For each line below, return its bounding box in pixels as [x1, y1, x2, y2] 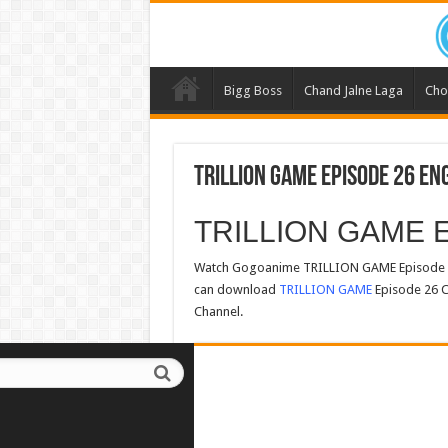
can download [193, 282, 279, 298]
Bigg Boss [223, 83, 282, 99]
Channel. [193, 304, 243, 320]
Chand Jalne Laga [303, 83, 403, 99]
